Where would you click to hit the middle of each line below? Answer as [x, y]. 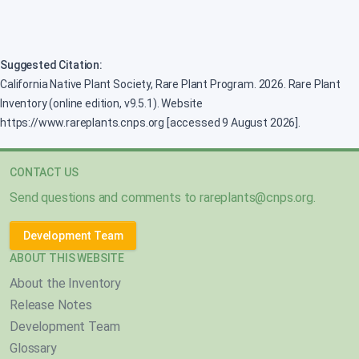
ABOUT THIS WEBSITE [67, 258]
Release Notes [51, 305]
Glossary [33, 348]
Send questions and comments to [105, 198]
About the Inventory [65, 283]
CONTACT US [44, 172]
